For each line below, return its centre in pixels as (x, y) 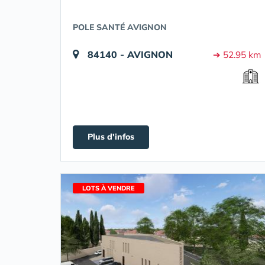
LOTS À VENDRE (109, 188)
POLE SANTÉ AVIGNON (120, 27)
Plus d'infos (111, 137)
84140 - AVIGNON (130, 54)
